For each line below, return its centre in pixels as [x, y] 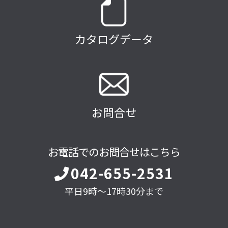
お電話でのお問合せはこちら [114, 152]
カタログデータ [114, 39]
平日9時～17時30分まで [114, 191]
